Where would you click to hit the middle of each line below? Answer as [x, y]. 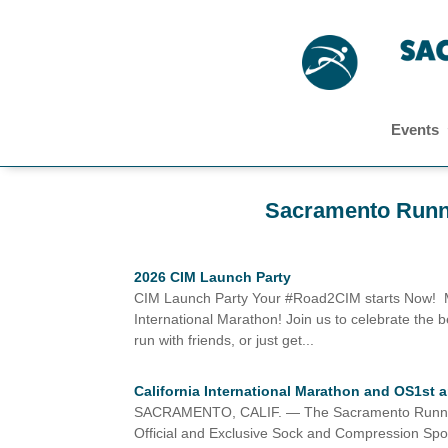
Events [415, 130]
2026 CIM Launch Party [213, 276]
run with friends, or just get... [224, 339]
